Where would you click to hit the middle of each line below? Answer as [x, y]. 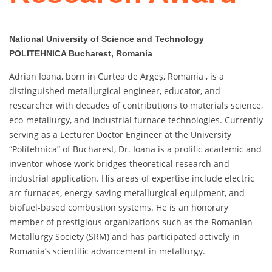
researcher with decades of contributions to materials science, [136, 106]
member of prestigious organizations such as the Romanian [131, 222]
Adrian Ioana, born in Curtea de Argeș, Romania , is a [117, 76]
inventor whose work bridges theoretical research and [119, 164]
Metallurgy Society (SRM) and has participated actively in [124, 237]
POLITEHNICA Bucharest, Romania [81, 54]
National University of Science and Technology [107, 39]
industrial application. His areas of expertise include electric [132, 178]
